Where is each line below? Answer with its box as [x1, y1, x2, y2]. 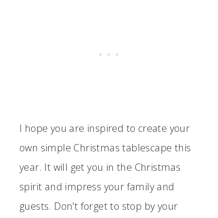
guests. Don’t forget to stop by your [19, 199, 178, 213]
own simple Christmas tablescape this [19, 141, 191, 154]
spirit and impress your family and [19, 180, 175, 193]
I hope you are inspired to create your [19, 121, 190, 135]
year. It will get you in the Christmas [19, 160, 181, 174]
